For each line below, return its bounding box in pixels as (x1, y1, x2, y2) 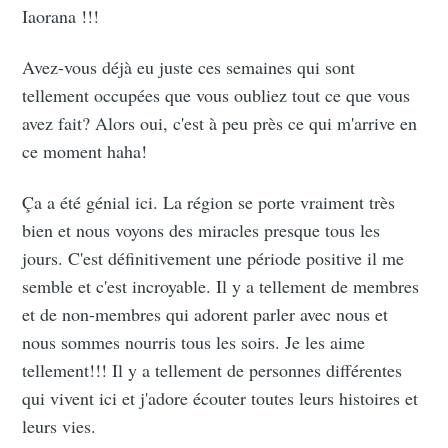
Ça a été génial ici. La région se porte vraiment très (22, 190, 396, 215)
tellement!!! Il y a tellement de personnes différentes (22, 358, 403, 383)
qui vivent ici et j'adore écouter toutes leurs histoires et (22, 386, 419, 411)
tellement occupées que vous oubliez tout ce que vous (22, 83, 411, 108)
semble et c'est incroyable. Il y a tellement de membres (22, 274, 420, 299)
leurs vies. (22, 414, 97, 439)
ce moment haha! (22, 139, 148, 164)
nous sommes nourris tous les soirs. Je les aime (22, 330, 366, 355)
